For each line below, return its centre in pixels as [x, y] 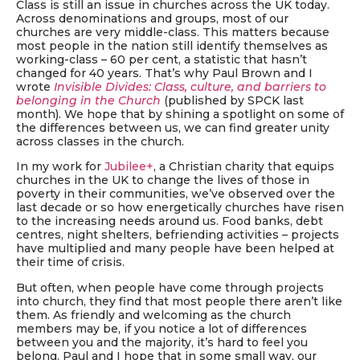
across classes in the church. [100, 141]
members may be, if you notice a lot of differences [162, 328]
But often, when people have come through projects [170, 287]
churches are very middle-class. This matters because [173, 32]
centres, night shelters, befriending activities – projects [178, 235]
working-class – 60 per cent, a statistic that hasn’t [162, 59]
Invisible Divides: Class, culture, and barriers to [190, 86]
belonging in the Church [88, 100]
